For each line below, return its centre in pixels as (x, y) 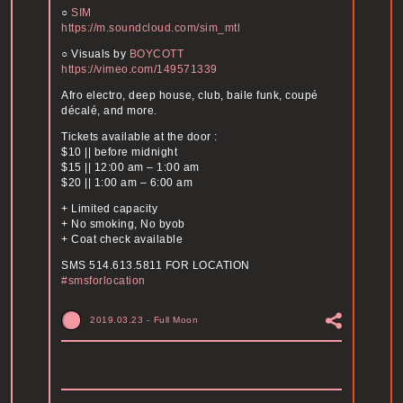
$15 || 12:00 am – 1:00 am (130, 168)
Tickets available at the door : (139, 137)
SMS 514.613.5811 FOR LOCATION (156, 266)
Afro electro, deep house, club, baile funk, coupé (190, 96)
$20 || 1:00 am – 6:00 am (127, 183)
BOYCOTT (156, 54)
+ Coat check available (122, 240)
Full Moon (175, 320)
